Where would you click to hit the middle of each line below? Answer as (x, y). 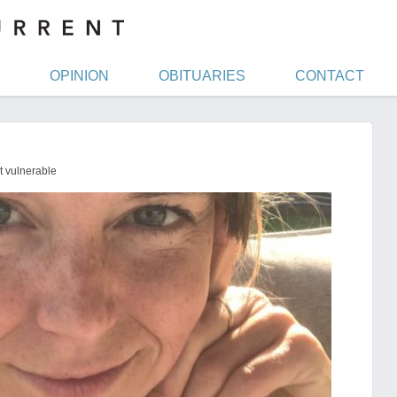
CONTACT (330, 76)
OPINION (79, 76)
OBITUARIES (202, 76)
